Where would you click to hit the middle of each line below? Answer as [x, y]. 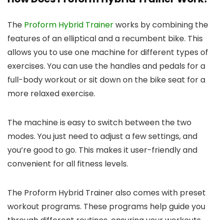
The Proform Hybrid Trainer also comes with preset [107, 192]
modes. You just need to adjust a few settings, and [102, 136]
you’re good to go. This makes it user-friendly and [102, 150]
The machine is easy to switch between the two [99, 122]
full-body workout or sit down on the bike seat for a [106, 80]
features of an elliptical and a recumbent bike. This [105, 38]
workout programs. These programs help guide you [106, 206]
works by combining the [161, 25]
